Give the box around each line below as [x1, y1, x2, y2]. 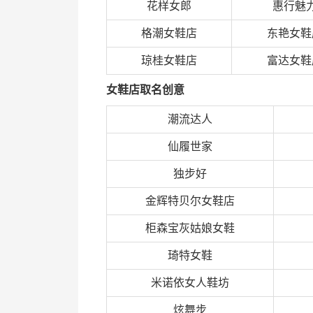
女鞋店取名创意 [106, 84, 184, 96]
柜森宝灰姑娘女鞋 [145, 222, 235, 234]
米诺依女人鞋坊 [151, 277, 229, 289]
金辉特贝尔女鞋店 [145, 195, 235, 207]
